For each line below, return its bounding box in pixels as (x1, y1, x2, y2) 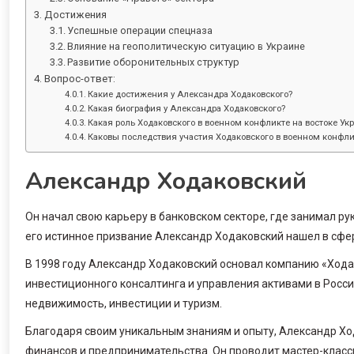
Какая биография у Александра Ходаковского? (88, 102, 286, 114)
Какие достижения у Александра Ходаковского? (88, 88, 293, 100)
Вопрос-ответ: (43, 72, 115, 85)
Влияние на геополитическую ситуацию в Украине (67, 40, 306, 52)
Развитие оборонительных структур (67, 55, 240, 68)
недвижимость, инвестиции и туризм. (25, 296, 222, 310)
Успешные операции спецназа (67, 24, 213, 36)
